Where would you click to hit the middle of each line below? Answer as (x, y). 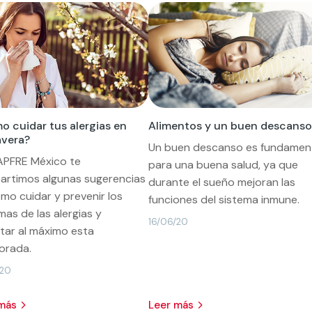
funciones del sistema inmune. (224, 199)
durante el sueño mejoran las (221, 182)
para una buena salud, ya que (223, 164)
